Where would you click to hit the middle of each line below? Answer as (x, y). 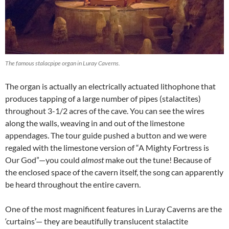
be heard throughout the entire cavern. (73, 185)
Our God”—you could (43, 160)
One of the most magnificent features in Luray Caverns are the (113, 209)
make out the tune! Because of (157, 160)
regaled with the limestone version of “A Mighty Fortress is (107, 148)
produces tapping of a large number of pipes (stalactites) (104, 99)
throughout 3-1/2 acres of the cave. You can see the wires (105, 111)
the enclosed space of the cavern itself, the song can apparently (114, 172)
